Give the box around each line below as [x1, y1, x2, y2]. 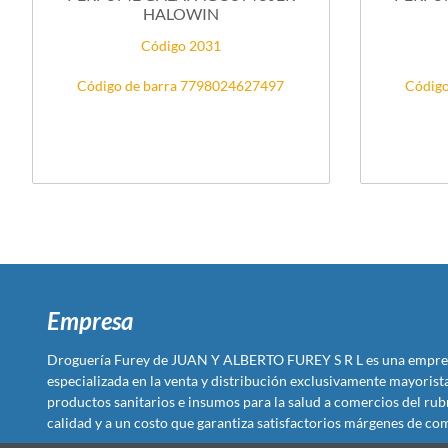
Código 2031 [140, 36, 221, 54]
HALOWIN [142, 3, 219, 23]
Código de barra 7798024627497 [77, 76, 285, 94]
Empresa [47, 306, 133, 336]
